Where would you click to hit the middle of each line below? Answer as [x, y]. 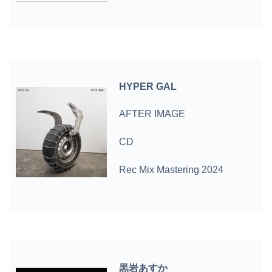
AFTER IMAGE [152, 114]
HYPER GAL [148, 86]
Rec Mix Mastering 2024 [172, 170]
